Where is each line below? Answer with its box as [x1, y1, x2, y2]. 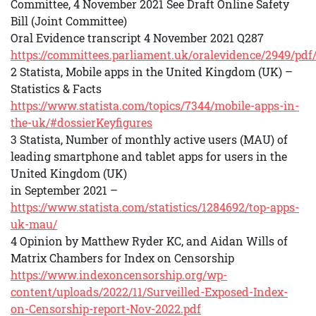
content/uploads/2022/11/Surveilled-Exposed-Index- [11, 284, 288, 299]
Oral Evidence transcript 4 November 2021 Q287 [11, 30, 264, 45]
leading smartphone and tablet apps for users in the [11, 149, 287, 164]
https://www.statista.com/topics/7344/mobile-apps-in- [11, 98, 299, 113]
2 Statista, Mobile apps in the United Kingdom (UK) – [11, 64, 293, 79]
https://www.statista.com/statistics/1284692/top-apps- [11, 200, 299, 214]
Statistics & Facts [11, 81, 102, 96]
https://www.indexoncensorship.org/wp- [11, 267, 227, 282]
